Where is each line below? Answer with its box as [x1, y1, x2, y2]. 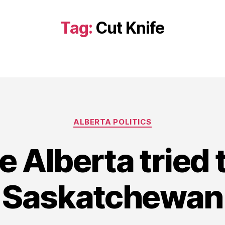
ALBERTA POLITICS [73, 117, 152, 127]
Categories [112, 112, 157, 123]
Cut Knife [95, 18, 165, 38]
